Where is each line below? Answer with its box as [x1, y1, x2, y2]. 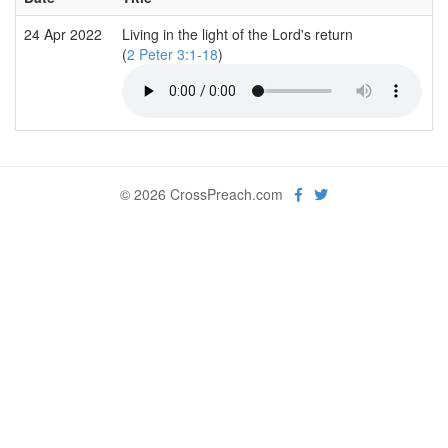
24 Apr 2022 [24, 23, 106, 44]
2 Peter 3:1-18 [127, 43, 218, 64]
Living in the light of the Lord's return [122, 23, 353, 44]
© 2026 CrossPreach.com [120, 183, 295, 204]
